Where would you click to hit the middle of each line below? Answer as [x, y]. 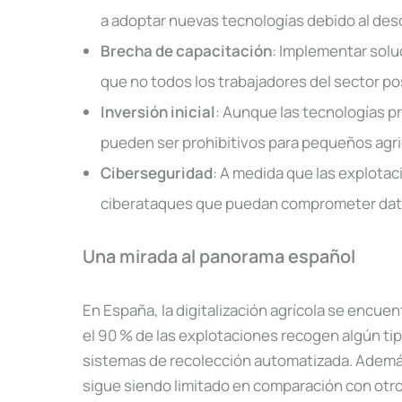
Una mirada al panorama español [219, 256]
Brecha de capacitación [186, 51]
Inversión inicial [158, 112]
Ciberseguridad [157, 173]
